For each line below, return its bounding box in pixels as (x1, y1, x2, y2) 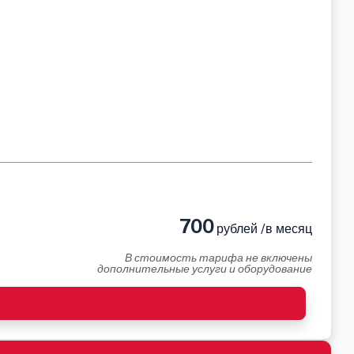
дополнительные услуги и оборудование (97, 262, 312, 275)
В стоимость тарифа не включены (125, 251, 312, 264)
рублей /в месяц (213, 221, 312, 236)
